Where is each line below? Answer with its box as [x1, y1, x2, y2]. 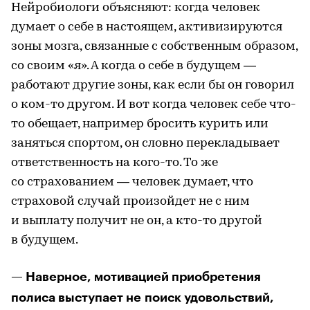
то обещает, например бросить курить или [11, 117, 268, 131]
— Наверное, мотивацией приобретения [11, 270, 261, 283]
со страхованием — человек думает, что [11, 175, 253, 189]
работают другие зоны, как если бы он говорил [11, 78, 294, 92]
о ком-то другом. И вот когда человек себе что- [11, 98, 296, 111]
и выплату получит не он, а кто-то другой [11, 214, 262, 228]
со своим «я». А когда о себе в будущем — [11, 59, 256, 73]
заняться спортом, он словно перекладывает [11, 136, 280, 150]
